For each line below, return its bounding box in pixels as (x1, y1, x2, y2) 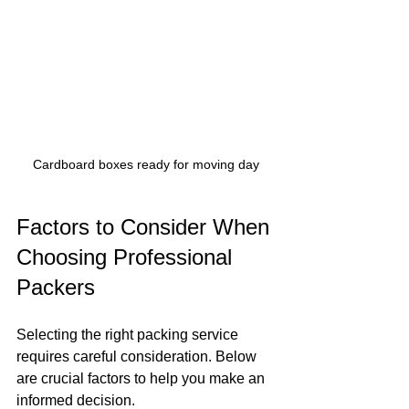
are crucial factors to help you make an (16, 370, 268, 386)
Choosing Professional (16, 244, 238, 269)
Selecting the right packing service (16, 326, 242, 342)
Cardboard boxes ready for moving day (33, 156, 259, 172)
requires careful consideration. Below (16, 348, 260, 364)
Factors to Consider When (16, 214, 276, 239)
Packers (16, 274, 95, 299)
